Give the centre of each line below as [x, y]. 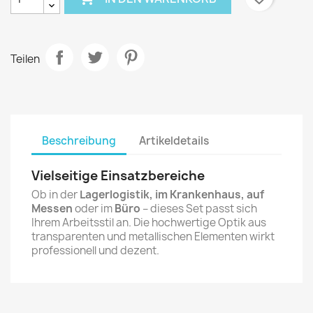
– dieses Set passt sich [199, 209]
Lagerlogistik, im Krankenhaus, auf [172, 195]
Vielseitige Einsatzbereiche [118, 176]
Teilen [25, 59]
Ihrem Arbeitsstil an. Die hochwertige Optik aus [149, 223]
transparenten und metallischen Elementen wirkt [153, 236]
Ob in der [56, 195]
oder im [94, 209]
